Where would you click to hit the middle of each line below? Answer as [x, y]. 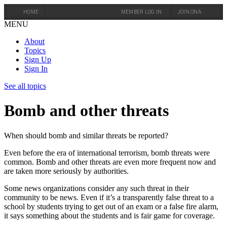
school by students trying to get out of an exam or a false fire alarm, [111, 206]
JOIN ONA [189, 12]
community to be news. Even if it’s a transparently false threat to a [109, 197]
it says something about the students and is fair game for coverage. [109, 215]
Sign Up [38, 60]
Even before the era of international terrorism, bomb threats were [107, 153]
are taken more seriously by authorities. [66, 171]
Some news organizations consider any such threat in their [97, 188]
